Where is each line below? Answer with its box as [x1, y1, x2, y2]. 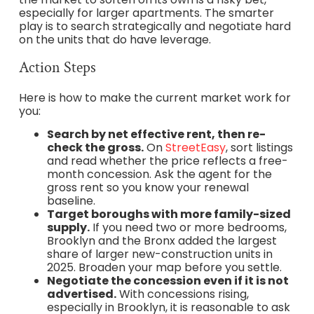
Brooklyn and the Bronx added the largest [46, 233, 277, 250]
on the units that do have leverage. [18, 31, 211, 48]
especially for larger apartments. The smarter [18, 4, 274, 21]
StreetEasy [165, 139, 226, 156]
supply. [46, 219, 90, 236]
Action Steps [18, 57, 96, 78]
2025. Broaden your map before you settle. [46, 259, 282, 276]
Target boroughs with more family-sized [46, 206, 291, 223]
